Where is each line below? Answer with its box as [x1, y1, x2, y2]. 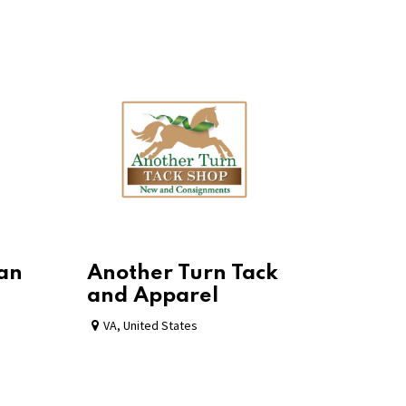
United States [123, 316, 198, 333]
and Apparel [87, 285, 218, 306]
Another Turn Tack [87, 262, 278, 284]
